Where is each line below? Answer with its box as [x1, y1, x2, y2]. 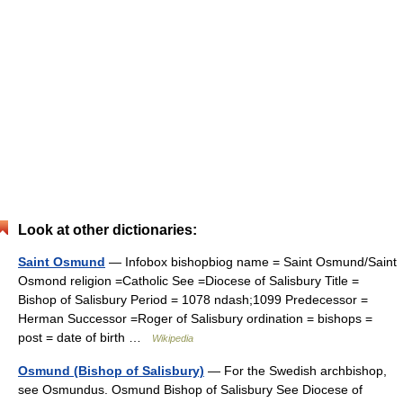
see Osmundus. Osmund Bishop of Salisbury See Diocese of [18, 382, 363, 397]
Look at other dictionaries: [18, 222, 197, 237]
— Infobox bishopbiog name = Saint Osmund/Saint [105, 255, 397, 269]
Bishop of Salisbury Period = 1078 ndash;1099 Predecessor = [18, 292, 368, 307]
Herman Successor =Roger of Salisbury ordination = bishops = [18, 311, 372, 326]
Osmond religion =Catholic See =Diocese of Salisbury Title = [18, 273, 359, 288]
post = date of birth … [18, 330, 152, 345]
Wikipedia [152, 333, 193, 344]
